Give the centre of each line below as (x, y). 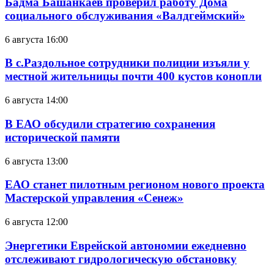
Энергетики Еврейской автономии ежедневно (126, 245)
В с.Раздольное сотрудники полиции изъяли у (127, 63)
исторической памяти (62, 137)
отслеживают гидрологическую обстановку (121, 259)
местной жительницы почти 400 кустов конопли (133, 76)
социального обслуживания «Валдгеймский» (125, 16)
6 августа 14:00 (36, 100)
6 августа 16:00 (36, 39)
